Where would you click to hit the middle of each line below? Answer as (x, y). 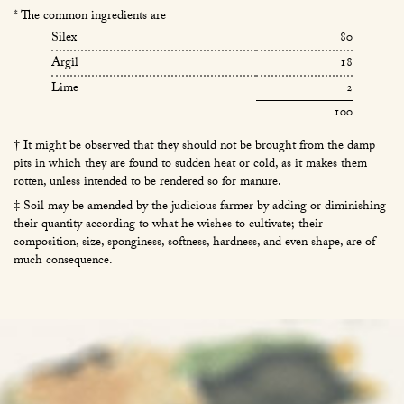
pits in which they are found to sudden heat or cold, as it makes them (190, 165)
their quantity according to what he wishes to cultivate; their (168, 225)
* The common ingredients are (90, 18)
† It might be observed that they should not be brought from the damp (194, 147)
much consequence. (63, 261)
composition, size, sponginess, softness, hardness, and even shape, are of (194, 243)
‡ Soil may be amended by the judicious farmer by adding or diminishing (200, 207)
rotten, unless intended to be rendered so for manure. (147, 183)
